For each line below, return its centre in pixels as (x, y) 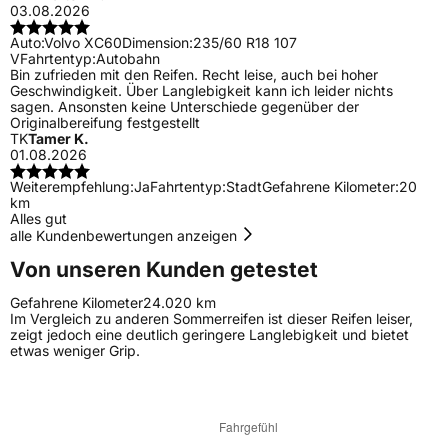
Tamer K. (58, 139)
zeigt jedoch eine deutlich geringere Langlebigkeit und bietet (209, 335)
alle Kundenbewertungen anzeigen (125, 236)
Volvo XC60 (83, 43)
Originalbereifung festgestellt (105, 123)
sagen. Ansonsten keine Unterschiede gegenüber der (184, 107)
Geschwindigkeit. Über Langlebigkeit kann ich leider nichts (201, 91)
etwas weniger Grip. (75, 351)
